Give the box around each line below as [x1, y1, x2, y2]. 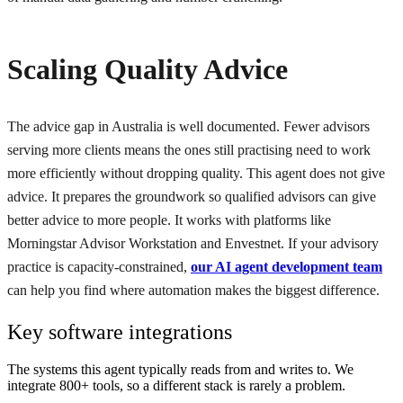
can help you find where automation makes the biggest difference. [7, 282, 380, 298]
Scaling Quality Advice [7, 52, 288, 85]
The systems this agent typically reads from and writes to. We [7, 362, 354, 378]
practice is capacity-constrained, [7, 258, 191, 274]
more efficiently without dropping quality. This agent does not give [7, 165, 385, 181]
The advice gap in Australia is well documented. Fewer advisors [7, 118, 370, 134]
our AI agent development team [191, 258, 382, 274]
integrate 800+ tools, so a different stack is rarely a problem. [7, 378, 345, 394]
